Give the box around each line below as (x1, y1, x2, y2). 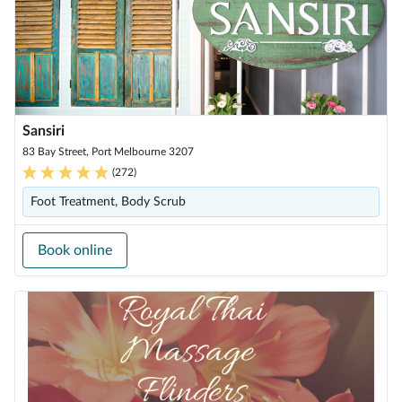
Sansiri (22, 124, 65, 138)
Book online (38, 243, 112, 258)
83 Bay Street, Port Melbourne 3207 (22, 146, 194, 157)
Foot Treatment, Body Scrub (31, 196, 186, 208)
